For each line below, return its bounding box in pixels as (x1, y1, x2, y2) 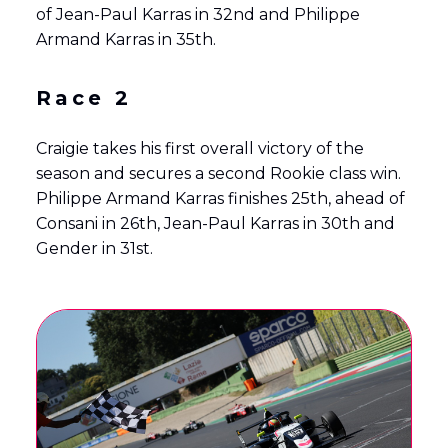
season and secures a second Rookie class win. (35, 164, 401, 184)
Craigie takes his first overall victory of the (35, 139, 364, 159)
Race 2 (35, 86, 132, 111)
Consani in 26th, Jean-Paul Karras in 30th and (35, 214, 395, 234)
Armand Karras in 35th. (35, 30, 216, 50)
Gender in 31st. (35, 239, 153, 259)
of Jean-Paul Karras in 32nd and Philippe (35, 5, 360, 25)
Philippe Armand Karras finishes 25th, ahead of (35, 189, 405, 209)
